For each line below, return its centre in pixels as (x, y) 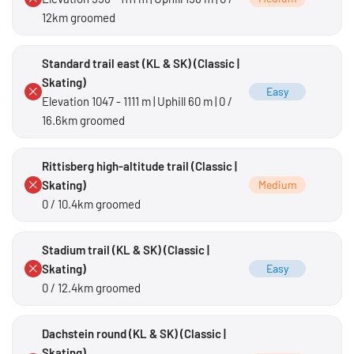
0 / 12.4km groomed (91, 287)
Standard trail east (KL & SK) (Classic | (141, 63)
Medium (277, 184)
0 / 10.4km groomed (91, 203)
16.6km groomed (83, 120)
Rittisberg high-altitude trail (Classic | (139, 166)
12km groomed (79, 17)
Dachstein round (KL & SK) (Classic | (134, 333)
